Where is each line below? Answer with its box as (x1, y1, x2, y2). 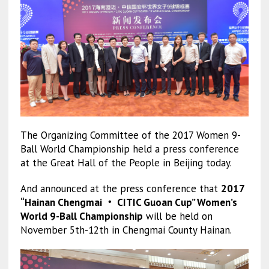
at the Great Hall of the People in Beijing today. (20, 156, 232, 170)
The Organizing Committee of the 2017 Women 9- (20, 128, 241, 142)
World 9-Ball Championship (20, 210, 143, 223)
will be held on (142, 210, 213, 223)
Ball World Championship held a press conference (20, 142, 239, 156)
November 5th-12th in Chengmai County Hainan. (20, 223, 232, 237)
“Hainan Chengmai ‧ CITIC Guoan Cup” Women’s (20, 196, 237, 210)
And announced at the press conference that (20, 182, 221, 196)
